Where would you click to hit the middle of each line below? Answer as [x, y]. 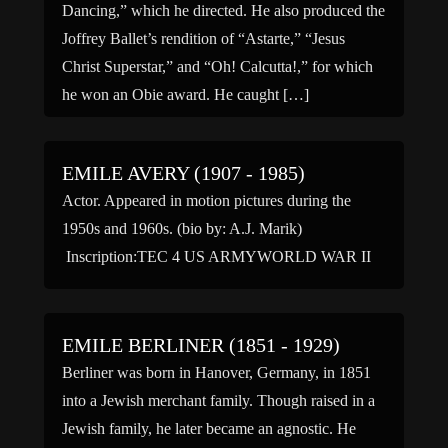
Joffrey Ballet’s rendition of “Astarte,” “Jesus [203, 38]
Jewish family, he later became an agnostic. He [209, 428]
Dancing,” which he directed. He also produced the [223, 10]
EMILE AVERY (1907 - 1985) [183, 173]
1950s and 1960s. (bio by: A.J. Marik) [182, 228]
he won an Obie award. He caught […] [185, 94]
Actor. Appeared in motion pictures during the [206, 200]
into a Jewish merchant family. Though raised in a [218, 400]
